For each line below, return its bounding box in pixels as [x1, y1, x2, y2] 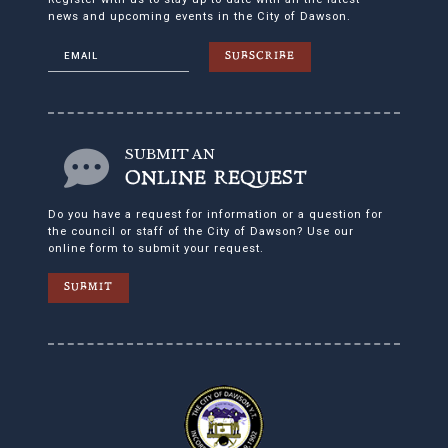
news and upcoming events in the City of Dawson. [48, 10, 351, 24]
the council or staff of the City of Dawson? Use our [48, 225, 354, 239]
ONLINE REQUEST [125, 171, 307, 189]
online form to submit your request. [48, 242, 264, 256]
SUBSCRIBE [225, 52, 295, 62]
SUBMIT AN [125, 146, 215, 164]
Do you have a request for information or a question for [48, 208, 383, 222]
